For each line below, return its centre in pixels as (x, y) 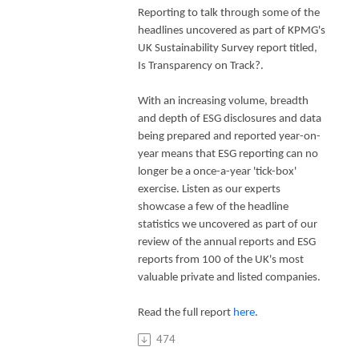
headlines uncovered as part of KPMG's (232, 30)
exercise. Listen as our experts (209, 189)
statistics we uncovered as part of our (228, 224)
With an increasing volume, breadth (223, 101)
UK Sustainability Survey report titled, (228, 48)
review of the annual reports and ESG (227, 242)
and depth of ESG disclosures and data (230, 119)
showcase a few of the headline (213, 207)
